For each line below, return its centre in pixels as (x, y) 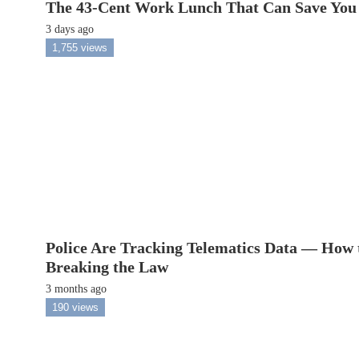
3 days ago (70, 29)
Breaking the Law (107, 267)
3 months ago (77, 289)
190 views (76, 308)
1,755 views (80, 47)
